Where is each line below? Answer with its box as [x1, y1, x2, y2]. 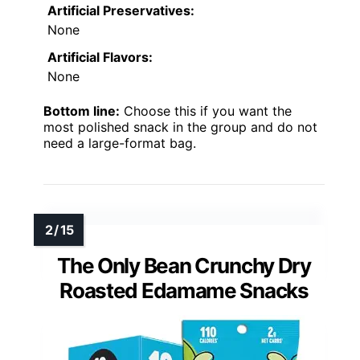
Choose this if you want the [120, 103, 292, 120]
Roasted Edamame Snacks [59, 278, 309, 304]
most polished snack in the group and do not [43, 119, 317, 136]
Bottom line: [43, 103, 120, 120]
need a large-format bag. [43, 135, 196, 152]
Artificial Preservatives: [47, 2, 194, 19]
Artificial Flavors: [47, 49, 153, 66]
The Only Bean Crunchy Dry [57, 253, 311, 279]
